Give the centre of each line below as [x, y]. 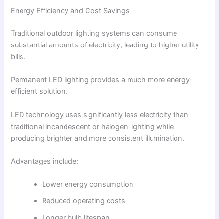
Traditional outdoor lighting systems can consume [94, 33]
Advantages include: [45, 162]
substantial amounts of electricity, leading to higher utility [105, 45]
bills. [18, 57]
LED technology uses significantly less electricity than [100, 115]
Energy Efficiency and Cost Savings [70, 11]
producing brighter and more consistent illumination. [98, 138]
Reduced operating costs [84, 201]
